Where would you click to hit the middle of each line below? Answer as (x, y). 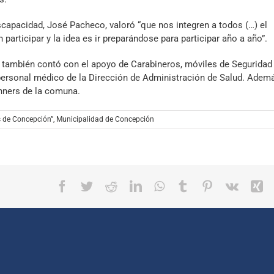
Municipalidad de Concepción (105, 119)
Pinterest (235, 185)
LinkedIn (164, 185)
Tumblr (206, 185)
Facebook (91, 185)
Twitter (110, 185)
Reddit (133, 185)
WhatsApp (190, 185)
